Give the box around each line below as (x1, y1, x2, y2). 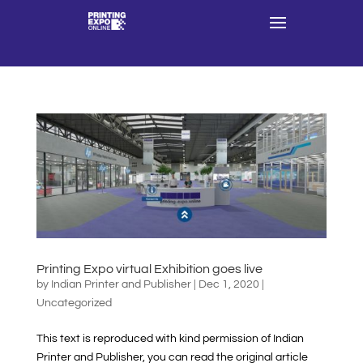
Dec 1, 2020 (198, 279, 259, 291)
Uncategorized (36, 297, 112, 310)
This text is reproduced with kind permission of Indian (36, 333, 304, 345)
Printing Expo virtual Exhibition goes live (36, 263, 263, 276)
